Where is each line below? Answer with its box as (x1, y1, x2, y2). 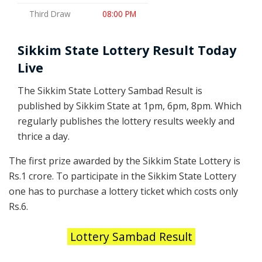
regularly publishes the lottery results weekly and (18, 114, 235, 127)
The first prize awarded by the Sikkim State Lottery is (9, 154, 240, 167)
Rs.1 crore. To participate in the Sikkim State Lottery (9, 169, 236, 182)
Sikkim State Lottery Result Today (18, 42, 236, 59)
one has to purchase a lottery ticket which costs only (9, 184, 238, 198)
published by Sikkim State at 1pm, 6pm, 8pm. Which (18, 99, 242, 112)
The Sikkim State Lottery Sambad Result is (18, 84, 202, 97)
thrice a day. (18, 129, 70, 143)
